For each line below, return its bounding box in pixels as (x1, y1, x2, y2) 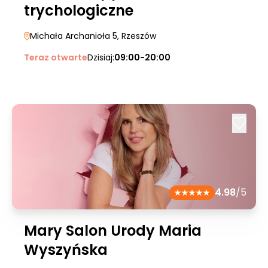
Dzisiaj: (87, 51, 114, 63)
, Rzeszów (117, 30, 156, 42)
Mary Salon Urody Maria (24, 221, 202, 240)
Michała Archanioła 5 (30, 30, 117, 42)
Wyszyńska (24, 240, 108, 260)
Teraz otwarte (24, 51, 87, 63)
